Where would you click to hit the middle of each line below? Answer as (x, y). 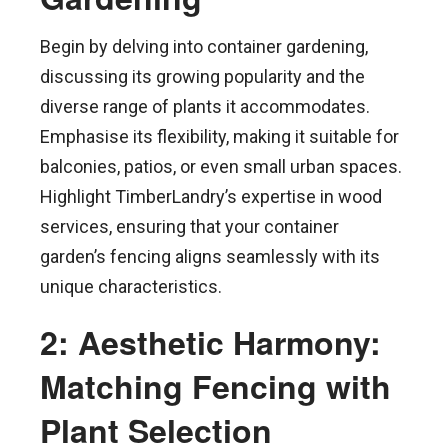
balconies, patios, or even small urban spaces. (221, 166)
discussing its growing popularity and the (202, 76)
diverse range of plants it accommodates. (205, 106)
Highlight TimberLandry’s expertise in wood (211, 196)
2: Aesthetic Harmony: (210, 341)
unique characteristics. (131, 286)
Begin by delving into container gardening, (204, 46)
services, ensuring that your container (189, 226)
